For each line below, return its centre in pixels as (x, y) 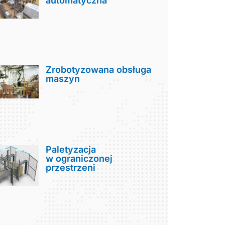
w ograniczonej (79, 158)
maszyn (63, 79)
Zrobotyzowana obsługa (99, 70)
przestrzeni (71, 167)
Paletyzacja (71, 149)
